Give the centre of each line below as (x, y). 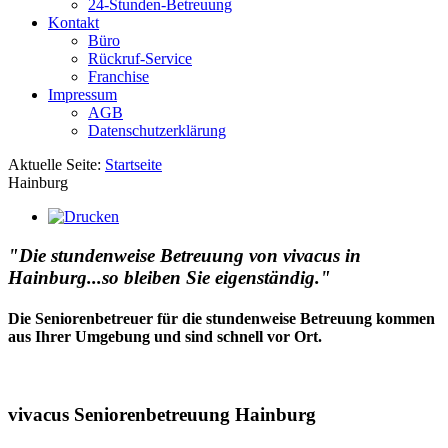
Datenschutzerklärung (157, 130)
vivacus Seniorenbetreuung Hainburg (162, 414)
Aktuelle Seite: (56, 164)
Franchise (118, 76)
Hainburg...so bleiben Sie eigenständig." (169, 277)
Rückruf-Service (140, 58)
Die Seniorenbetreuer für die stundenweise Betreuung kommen (221, 318)
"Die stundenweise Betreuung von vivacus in (184, 255)
